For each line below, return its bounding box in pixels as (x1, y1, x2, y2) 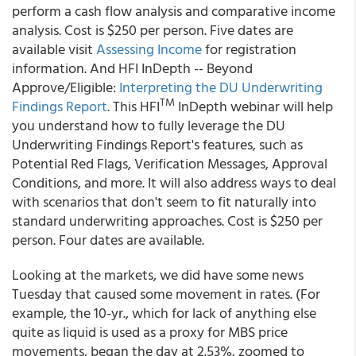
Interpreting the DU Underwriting (119, 76, 323, 98)
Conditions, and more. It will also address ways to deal (12, 172, 336, 193)
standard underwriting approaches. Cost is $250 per (12, 210, 323, 231)
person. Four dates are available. (12, 229, 204, 250)
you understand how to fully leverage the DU (12, 114, 285, 136)
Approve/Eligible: (12, 76, 119, 98)
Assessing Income (96, 38, 202, 60)
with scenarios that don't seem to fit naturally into (12, 191, 316, 212)
